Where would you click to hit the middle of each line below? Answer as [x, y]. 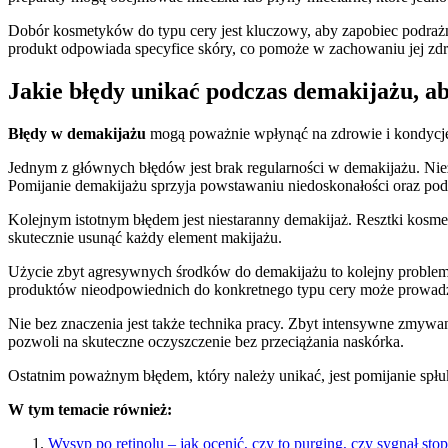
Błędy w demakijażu [77, 133]
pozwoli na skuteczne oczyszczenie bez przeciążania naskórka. [206, 341]
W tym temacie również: [90, 409]
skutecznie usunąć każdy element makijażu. [145, 237]
